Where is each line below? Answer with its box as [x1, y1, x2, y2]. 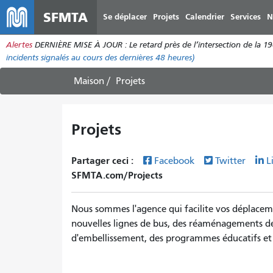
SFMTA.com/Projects [71, 169, 163, 181]
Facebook [154, 155, 197, 166]
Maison [74, 76, 104, 87]
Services [230, 12, 261, 22]
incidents [6, 52, 38, 63]
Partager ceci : [71, 155, 136, 166]
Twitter [215, 155, 248, 166]
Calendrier [185, 12, 224, 22]
